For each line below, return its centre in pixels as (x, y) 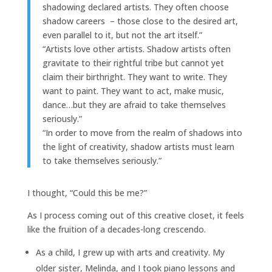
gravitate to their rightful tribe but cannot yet (133, 63)
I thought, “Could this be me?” (87, 192)
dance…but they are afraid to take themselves (134, 104)
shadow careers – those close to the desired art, (140, 21)
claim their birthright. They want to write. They (134, 76)
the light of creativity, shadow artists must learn (138, 146)
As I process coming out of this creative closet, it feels (135, 215)
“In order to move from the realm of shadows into (142, 132)
